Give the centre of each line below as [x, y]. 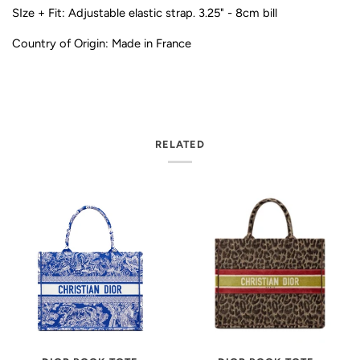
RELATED [180, 145]
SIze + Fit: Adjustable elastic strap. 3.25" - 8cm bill [145, 13]
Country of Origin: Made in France [102, 44]
